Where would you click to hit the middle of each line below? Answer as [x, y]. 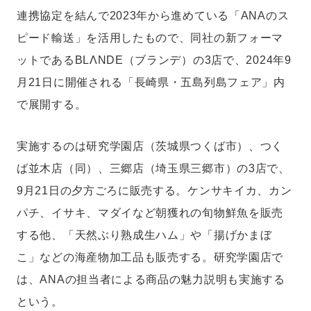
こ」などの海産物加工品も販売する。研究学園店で [150, 257]
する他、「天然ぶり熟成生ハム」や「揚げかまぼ [144, 235]
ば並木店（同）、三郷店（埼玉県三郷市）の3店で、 [153, 168]
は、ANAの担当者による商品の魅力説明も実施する [151, 279]
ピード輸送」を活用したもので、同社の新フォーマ [150, 38]
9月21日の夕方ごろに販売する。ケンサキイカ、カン [154, 191]
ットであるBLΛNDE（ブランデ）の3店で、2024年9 [154, 60]
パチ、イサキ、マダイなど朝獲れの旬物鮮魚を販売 [150, 213]
